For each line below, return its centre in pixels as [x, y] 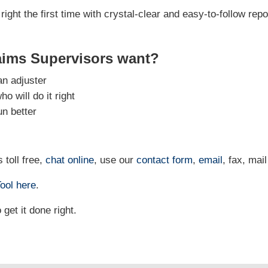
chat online [70, 160]
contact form [165, 160]
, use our [115, 160]
